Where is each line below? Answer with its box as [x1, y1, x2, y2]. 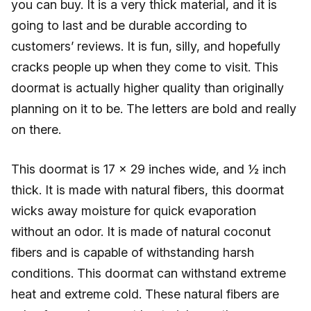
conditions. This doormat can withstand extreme [11, 266, 286, 280]
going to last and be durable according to [11, 18, 247, 33]
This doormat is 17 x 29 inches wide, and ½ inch [11, 162, 286, 176]
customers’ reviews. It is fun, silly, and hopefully [11, 39, 280, 53]
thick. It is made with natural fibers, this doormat [11, 183, 284, 197]
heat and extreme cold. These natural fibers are [11, 287, 279, 301]
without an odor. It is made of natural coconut [11, 224, 271, 239]
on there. [11, 122, 61, 137]
